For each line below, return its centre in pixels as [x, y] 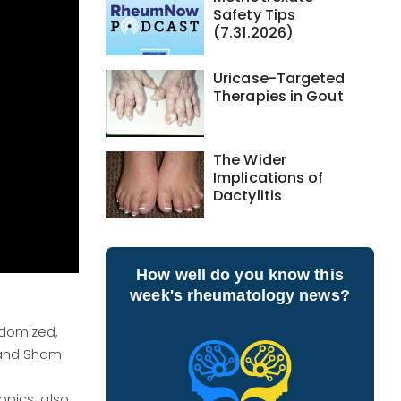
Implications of [269, 178]
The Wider [250, 160]
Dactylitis [247, 196]
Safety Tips [255, 15]
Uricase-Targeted [279, 78]
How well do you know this [240, 275]
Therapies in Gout [278, 96]
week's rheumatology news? [240, 295]
